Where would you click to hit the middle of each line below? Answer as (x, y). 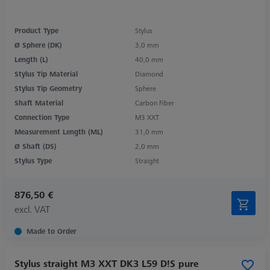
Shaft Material (39, 102)
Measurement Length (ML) (59, 131)
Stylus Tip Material (46, 74)
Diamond (149, 74)
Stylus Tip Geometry (48, 88)
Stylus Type (33, 160)
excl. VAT (32, 209)
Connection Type (42, 117)
